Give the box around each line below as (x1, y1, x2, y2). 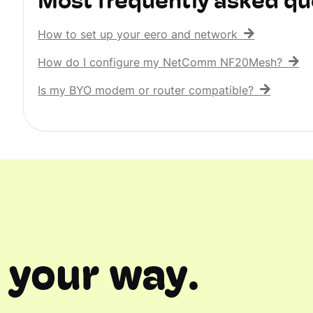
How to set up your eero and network (38, 30, 238, 41)
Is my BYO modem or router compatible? (38, 86, 254, 97)
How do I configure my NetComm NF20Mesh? (38, 58, 283, 69)
